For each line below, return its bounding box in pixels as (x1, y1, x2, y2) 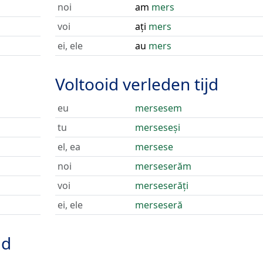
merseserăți (134, 179, 188, 192)
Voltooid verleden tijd (55, 73, 218, 95)
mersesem (134, 102, 182, 114)
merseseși (134, 121, 180, 134)
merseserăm (134, 160, 191, 173)
